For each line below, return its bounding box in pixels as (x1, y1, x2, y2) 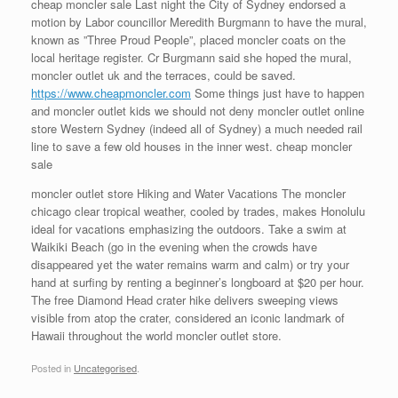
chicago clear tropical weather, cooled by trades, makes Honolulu (31, 203, 365, 219)
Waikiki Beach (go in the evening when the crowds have (31, 238, 317, 255)
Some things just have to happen (191, 84, 364, 101)
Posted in (31, 360, 74, 375)
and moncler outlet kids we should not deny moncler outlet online (31, 102, 364, 119)
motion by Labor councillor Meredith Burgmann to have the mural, (31, 13, 367, 30)
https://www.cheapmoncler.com (31, 84, 191, 101)
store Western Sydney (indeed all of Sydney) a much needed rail (31, 120, 362, 137)
